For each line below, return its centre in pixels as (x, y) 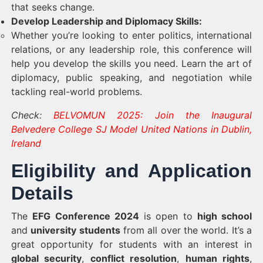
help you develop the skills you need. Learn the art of (131, 63)
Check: (33, 115)
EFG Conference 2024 (86, 216)
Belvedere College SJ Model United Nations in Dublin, (131, 129)
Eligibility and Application (131, 171)
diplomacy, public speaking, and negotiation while (131, 77)
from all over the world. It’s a (186, 230)
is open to (168, 216)
